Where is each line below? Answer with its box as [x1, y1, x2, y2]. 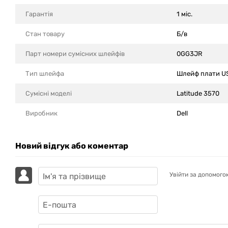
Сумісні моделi [25, 90, 72, 97]
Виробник [25, 109, 58, 117]
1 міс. [177, 10, 192, 18]
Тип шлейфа [25, 70, 64, 77]
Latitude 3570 [177, 90, 219, 97]
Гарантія [25, 10, 53, 18]
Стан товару [25, 30, 66, 38]
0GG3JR [177, 50, 203, 58]
